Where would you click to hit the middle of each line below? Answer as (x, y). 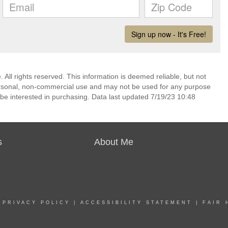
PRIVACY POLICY (36, 203)
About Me (114, 142)
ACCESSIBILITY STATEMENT (136, 203)
